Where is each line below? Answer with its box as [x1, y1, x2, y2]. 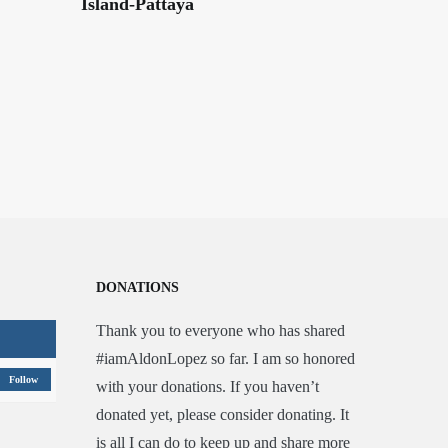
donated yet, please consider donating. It [96, 406, 349, 423]
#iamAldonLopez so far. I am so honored [96, 350, 355, 367]
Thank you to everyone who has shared [96, 322, 345, 339]
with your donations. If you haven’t [96, 378, 319, 395]
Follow [9, 374, 38, 385]
